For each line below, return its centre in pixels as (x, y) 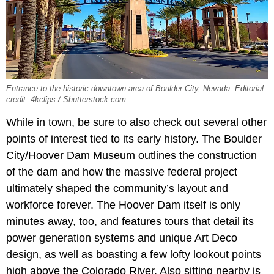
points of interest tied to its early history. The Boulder (134, 139)
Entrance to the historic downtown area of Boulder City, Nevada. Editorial (135, 89)
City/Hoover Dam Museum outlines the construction (131, 156)
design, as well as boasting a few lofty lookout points (134, 255)
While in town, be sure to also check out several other (136, 123)
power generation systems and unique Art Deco (122, 238)
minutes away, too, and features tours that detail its (130, 222)
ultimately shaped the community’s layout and (117, 189)
